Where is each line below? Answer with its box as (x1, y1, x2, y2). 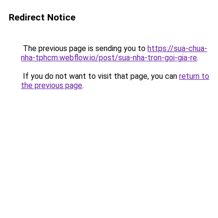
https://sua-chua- (147, 44, 207, 53)
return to (179, 72, 209, 81)
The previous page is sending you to (21, 44, 147, 53)
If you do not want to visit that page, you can (21, 72, 179, 81)
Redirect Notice (9, 12, 75, 23)
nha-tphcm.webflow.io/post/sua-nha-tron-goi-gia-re (21, 53, 197, 62)
